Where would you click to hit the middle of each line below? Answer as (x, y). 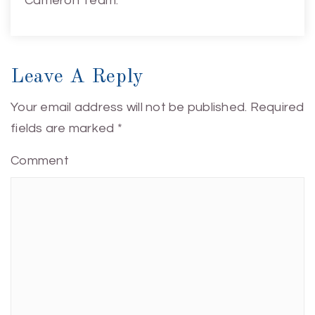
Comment (40, 161)
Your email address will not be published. (129, 107)
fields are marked (64, 128)
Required (276, 107)
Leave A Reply (78, 77)
